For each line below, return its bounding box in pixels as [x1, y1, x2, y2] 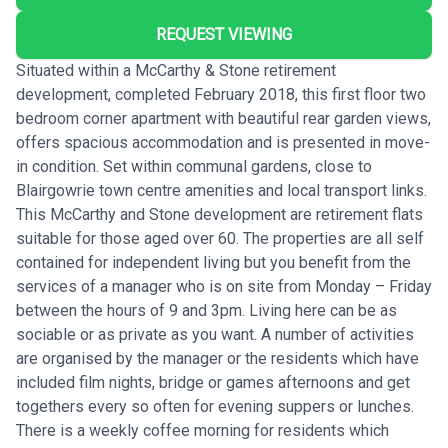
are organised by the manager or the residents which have [16, 348, 419, 368]
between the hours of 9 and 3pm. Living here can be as [16, 300, 397, 320]
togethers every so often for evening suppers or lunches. [16, 396, 414, 416]
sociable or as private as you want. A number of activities [16, 324, 414, 344]
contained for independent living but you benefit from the [16, 252, 411, 272]
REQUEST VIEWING [156, 24, 292, 44]
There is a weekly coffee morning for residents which [16, 420, 389, 440]
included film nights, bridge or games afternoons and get [16, 372, 410, 392]
